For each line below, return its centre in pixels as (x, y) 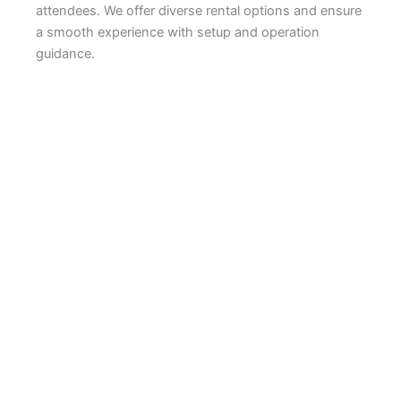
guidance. (65, 54)
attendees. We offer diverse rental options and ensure (199, 11)
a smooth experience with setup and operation (178, 33)
